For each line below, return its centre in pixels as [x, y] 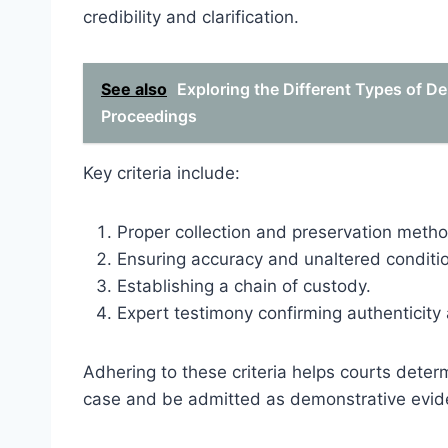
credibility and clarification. [191, 16]
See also [134, 88]
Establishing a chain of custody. [244, 285]
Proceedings [149, 115]
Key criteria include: [161, 172]
